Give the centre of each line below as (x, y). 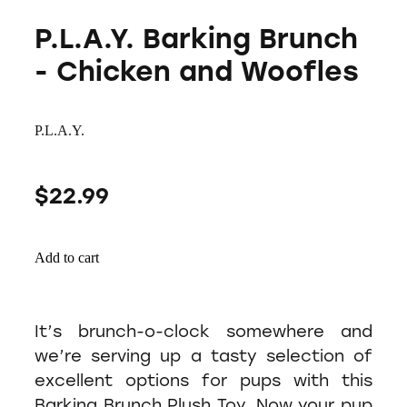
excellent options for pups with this (203, 380)
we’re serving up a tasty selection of (203, 356)
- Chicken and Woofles (197, 70)
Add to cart (67, 258)
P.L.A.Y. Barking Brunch (196, 38)
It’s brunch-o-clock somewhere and (203, 331)
